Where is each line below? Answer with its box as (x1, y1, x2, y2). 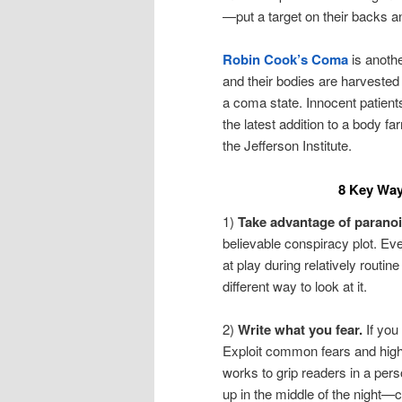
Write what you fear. (238, 319, 363, 340)
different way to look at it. (223, 275, 367, 295)
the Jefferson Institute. (223, 135, 352, 155)
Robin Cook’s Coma (223, 49, 348, 70)
